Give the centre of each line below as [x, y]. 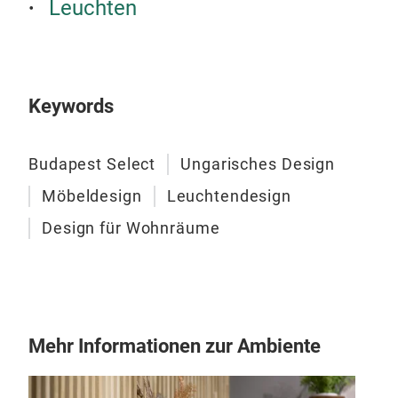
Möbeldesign [92, 196]
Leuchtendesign [229, 196]
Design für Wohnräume [131, 228]
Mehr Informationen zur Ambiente [175, 346]
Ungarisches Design [258, 164]
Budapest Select [92, 164]
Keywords [71, 107]
